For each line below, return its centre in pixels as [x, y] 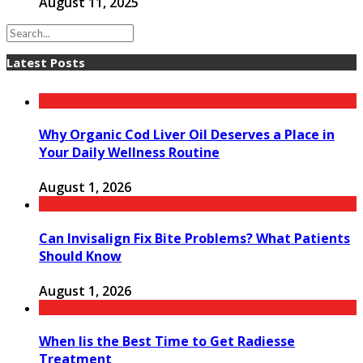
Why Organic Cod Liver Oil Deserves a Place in [187, 135]
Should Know [80, 256]
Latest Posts [46, 62]
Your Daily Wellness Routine [129, 153]
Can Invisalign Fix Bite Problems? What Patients [194, 238]
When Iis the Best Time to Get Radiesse [167, 342]
